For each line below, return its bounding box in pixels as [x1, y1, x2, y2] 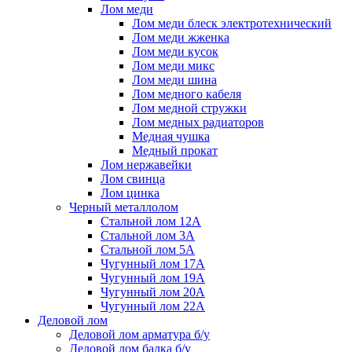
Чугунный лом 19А [101, 270, 205, 284]
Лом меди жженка [132, 30, 229, 44]
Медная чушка [132, 129, 210, 143]
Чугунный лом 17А [101, 256, 205, 270]
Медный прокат [132, 143, 218, 157]
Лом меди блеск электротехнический [132, 16, 332, 30]
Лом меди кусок [132, 44, 218, 58]
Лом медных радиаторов [132, 115, 264, 129]
